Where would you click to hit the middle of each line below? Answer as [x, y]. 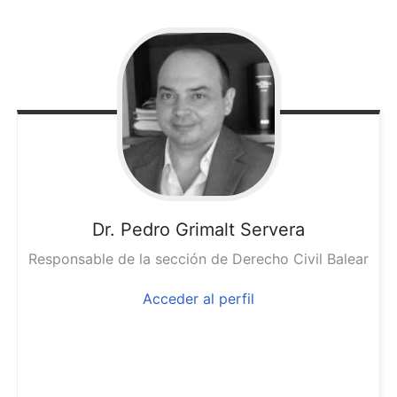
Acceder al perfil [198, 298]
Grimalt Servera [240, 229]
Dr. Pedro [131, 229]
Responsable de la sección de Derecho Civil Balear [198, 258]
